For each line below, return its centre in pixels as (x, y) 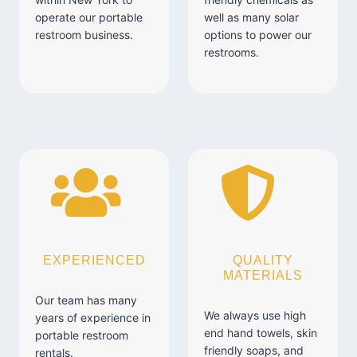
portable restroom (82, 335)
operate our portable (89, 17)
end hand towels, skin (261, 333)
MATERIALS (263, 275)
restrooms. (231, 52)
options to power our (258, 35)
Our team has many (86, 300)
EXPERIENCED (94, 260)
